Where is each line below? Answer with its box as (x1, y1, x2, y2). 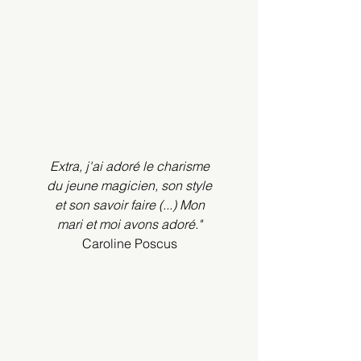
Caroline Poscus (81, 235, 177, 251)
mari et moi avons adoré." (57, 216, 201, 232)
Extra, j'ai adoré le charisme (49, 158, 210, 174)
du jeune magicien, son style (47, 177, 212, 193)
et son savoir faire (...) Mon (54, 197, 205, 213)
